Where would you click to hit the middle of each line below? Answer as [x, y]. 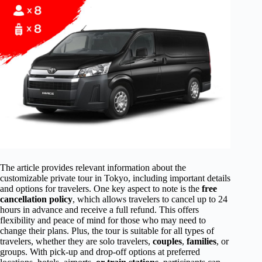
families [201, 241]
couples [167, 241]
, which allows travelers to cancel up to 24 [150, 199]
